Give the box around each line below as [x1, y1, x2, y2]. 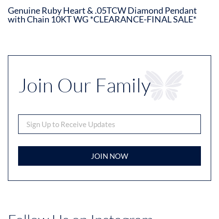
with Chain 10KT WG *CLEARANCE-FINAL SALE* [8, 14, 197, 25]
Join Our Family [18, 73, 151, 97]
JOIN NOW [91, 151, 128, 160]
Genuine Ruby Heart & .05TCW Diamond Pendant [8, 5, 197, 16]
